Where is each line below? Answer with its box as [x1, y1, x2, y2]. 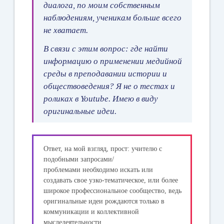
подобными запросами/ [43, 155, 114, 163]
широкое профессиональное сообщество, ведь [43, 186, 182, 194]
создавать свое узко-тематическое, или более [43, 176, 178, 184]
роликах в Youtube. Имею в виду [43, 93, 158, 103]
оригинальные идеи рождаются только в [43, 197, 165, 205]
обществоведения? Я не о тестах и [43, 81, 175, 91]
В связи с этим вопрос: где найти [43, 43, 168, 53]
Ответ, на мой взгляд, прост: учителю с [43, 144, 162, 152]
